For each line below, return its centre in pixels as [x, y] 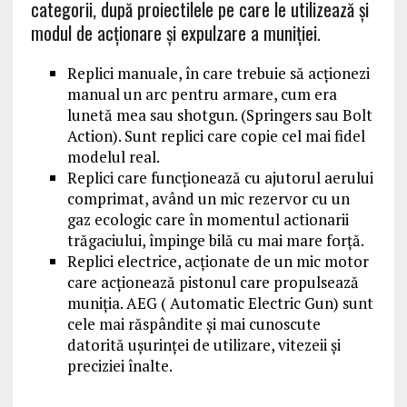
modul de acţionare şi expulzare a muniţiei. [175, 33]
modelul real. [113, 157]
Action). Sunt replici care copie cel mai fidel [216, 136]
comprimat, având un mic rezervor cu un [208, 199]
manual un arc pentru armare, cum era [202, 94]
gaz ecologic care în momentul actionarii [208, 219]
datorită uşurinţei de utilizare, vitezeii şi [203, 345]
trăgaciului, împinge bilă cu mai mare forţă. [215, 240]
